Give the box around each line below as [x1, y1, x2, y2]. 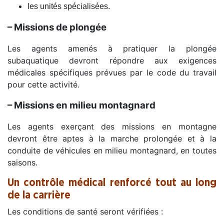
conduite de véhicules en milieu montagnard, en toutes [7, 145, 216, 155]
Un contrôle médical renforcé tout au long [7, 177, 216, 188]
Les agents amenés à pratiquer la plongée [7, 43, 216, 53]
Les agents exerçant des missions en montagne [7, 121, 216, 131]
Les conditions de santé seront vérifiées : [7, 206, 163, 216]
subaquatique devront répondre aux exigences [7, 55, 216, 65]
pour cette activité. [7, 79, 79, 89]
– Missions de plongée [7, 21, 106, 33]
